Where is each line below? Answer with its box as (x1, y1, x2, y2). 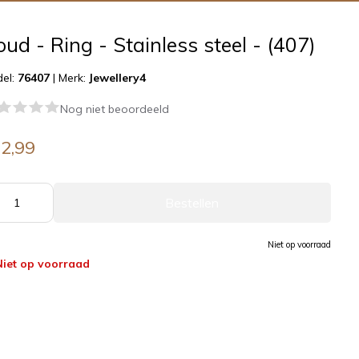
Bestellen (165, 195, 220, 211)
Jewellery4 (88, 71, 146, 85)
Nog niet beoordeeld (59, 102, 169, 116)
